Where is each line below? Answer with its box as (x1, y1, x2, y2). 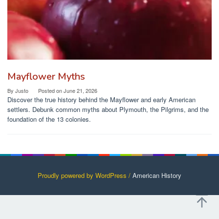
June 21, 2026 (64, 87, 97, 95)
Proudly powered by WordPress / (38, 171, 132, 180)
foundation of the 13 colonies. (7, 114, 91, 124)
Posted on (38, 87, 64, 95)
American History (132, 171, 181, 180)
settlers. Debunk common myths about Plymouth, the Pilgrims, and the (7, 105, 209, 114)
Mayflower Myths (7, 70, 85, 84)
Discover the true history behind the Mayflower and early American (7, 95, 196, 105)
